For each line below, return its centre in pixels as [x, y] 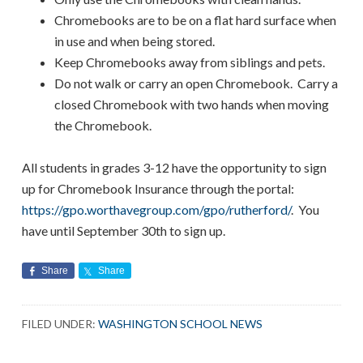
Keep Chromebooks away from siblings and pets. [190, 62]
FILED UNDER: [60, 324]
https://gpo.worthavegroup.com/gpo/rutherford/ [157, 210]
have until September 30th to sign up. [124, 231]
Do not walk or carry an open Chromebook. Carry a [196, 83]
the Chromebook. [103, 126]
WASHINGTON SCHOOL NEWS [181, 324]
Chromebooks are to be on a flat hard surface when [196, 20]
